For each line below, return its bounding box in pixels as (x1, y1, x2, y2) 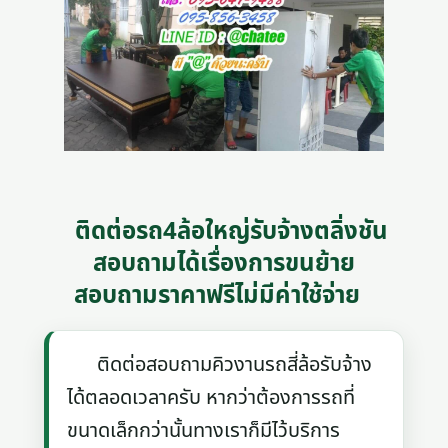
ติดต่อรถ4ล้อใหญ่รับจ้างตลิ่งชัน (74, 213, 388, 250)
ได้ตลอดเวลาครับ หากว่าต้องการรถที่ (67, 382, 356, 413)
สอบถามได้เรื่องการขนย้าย (93, 245, 355, 282)
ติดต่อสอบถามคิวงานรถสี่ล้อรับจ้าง (67, 349, 373, 380)
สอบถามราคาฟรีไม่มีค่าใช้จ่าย (74, 277, 360, 314)
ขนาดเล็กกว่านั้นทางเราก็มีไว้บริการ (67, 415, 341, 446)
